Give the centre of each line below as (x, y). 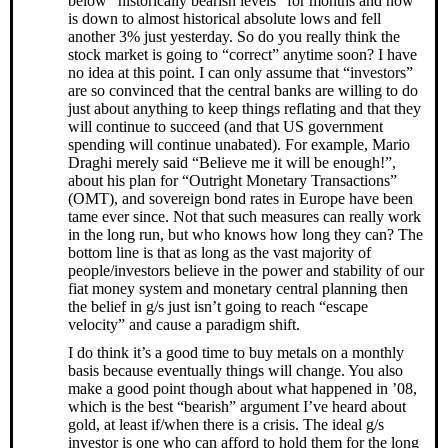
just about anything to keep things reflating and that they (244, 108)
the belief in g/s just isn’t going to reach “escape (218, 306)
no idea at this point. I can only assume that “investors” (240, 72)
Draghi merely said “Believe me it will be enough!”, (232, 162)
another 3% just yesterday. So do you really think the (234, 36)
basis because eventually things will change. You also (235, 370)
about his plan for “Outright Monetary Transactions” (232, 180)
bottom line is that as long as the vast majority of (219, 252)
